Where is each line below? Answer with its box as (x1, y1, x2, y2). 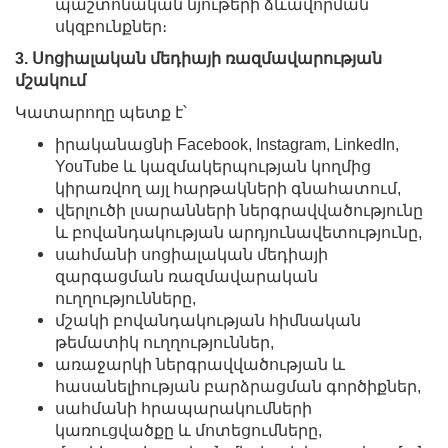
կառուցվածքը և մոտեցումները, (55, 421, 322, 439)
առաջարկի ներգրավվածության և (55, 355, 345, 373)
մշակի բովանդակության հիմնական (55, 311, 361, 329)
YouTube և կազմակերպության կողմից (55, 157, 371, 175)
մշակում (15, 71, 86, 89)
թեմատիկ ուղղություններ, (55, 333, 274, 351)
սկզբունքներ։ (55, 17, 167, 35)
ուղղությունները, (55, 289, 196, 307)
